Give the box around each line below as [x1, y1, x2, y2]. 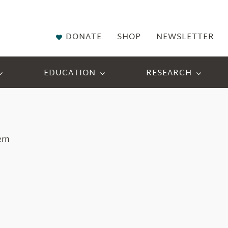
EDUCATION [43, 66, 96, 81]
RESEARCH [146, 66, 192, 81]
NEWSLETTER [156, 30, 215, 45]
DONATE [66, 30, 102, 45]
